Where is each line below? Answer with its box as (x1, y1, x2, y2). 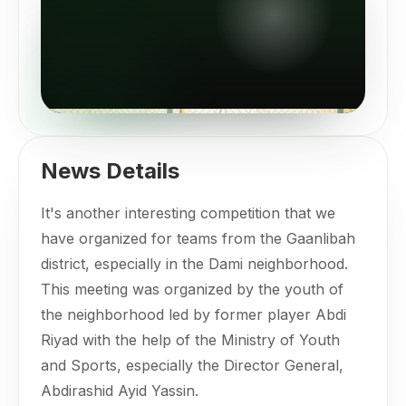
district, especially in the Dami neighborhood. (41, 255, 348, 274)
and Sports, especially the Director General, (41, 356, 343, 375)
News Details (41, 158, 179, 185)
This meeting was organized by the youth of (41, 280, 343, 299)
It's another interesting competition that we (41, 204, 335, 223)
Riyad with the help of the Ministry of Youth (41, 331, 340, 350)
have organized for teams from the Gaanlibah (41, 229, 355, 248)
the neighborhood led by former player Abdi (41, 305, 346, 324)
